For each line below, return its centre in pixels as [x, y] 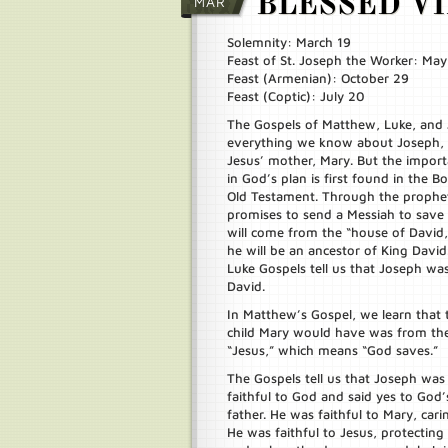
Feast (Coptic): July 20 [296, 96]
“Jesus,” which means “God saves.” [332, 350]
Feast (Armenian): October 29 [318, 78]
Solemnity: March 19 [289, 42]
